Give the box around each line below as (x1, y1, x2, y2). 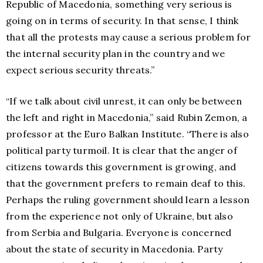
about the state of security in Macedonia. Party (6, 243, 223, 255)
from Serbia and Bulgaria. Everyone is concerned (6, 227, 232, 238)
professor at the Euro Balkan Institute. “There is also (6, 128, 249, 140)
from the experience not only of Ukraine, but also (6, 210, 233, 222)
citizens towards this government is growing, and (6, 161, 237, 173)
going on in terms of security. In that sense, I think (6, 15, 239, 26)
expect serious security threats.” (6, 64, 155, 76)
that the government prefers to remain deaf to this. (6, 177, 246, 189)
